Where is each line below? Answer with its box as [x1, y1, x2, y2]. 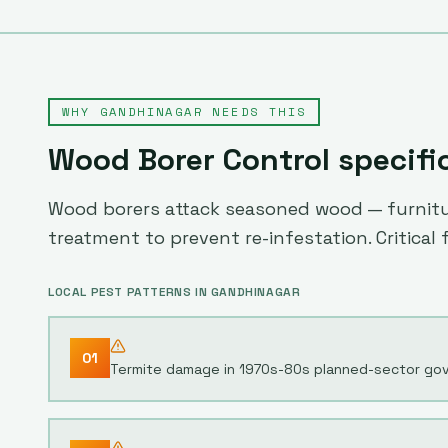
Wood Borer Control [48, 140, 330, 179]
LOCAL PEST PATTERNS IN [48, 284, 211, 300]
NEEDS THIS [203, 103, 307, 120]
